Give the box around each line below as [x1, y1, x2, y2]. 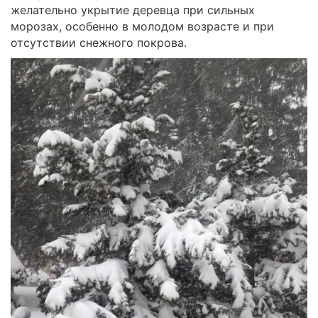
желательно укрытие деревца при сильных [11, 3, 255, 18]
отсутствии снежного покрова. [11, 35, 187, 50]
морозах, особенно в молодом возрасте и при [11, 19, 274, 34]
